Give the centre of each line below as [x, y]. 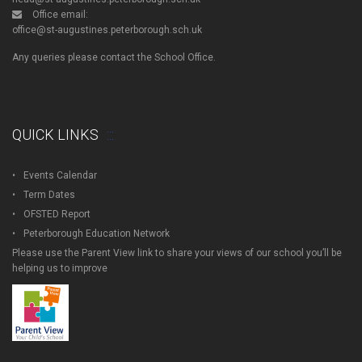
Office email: [59, 15]
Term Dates [49, 195]
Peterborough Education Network [97, 234]
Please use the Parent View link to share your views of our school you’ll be [177, 253]
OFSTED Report [57, 214]
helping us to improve [60, 268]
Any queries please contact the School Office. [114, 57]
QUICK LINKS [55, 135]
